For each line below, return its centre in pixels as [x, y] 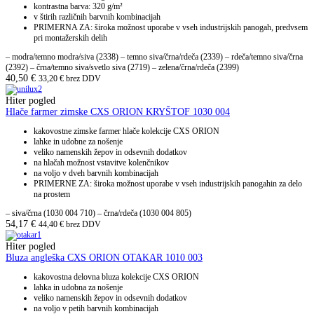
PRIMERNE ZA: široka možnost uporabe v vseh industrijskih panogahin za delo [168, 184]
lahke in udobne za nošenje [78, 142]
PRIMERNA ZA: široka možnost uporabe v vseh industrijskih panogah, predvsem [171, 28]
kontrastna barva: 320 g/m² [78, 7]
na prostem [52, 194]
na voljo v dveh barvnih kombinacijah [96, 173]
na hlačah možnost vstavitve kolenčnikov [101, 163]
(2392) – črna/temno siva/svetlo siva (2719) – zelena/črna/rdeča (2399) [122, 68]
